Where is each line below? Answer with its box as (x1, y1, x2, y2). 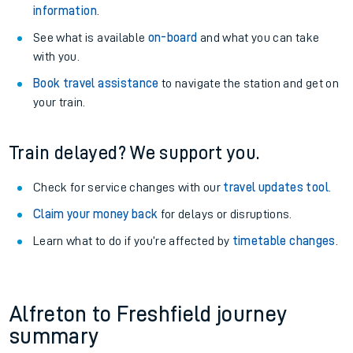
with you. (33, 50, 80, 63)
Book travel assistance (33, 77, 159, 90)
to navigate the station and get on (158, 77, 339, 90)
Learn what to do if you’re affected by (33, 235, 232, 247)
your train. (33, 96, 86, 109)
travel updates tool (223, 181, 329, 194)
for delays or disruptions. (158, 208, 292, 221)
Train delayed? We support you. (9, 143, 260, 162)
